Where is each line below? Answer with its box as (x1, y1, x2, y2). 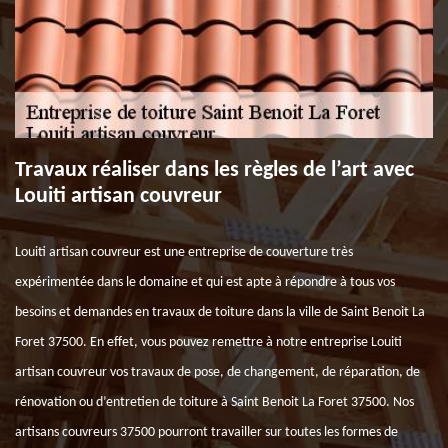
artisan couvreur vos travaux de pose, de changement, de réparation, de (15, 365, 420, 380)
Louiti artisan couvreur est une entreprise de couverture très (15, 245, 353, 260)
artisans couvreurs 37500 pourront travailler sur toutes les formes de (15, 425, 398, 440)
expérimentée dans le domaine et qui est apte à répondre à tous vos (15, 275, 395, 290)
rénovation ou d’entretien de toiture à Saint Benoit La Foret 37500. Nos (15, 395, 414, 410)
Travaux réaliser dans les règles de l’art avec (15, 159, 414, 182)
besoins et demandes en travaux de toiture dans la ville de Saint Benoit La (15, 305, 425, 320)
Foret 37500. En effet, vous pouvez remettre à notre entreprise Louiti (15, 335, 402, 350)
